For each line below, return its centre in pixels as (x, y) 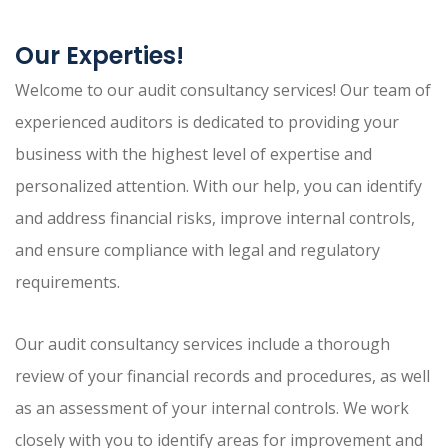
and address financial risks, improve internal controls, (215, 217)
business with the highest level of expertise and (193, 153)
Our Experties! (99, 55)
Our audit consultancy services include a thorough (202, 343)
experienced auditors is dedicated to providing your (207, 121)
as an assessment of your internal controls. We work (212, 407)
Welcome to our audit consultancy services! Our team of (223, 89)
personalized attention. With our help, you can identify (218, 185)
